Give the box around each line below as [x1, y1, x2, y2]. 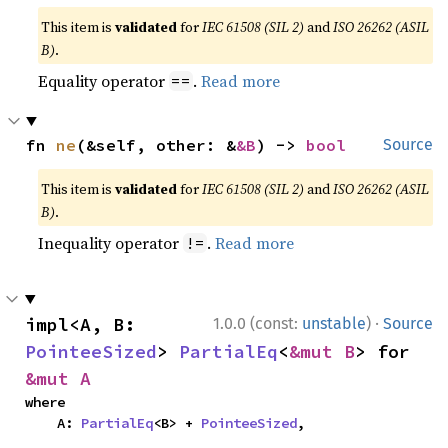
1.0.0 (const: [213, 313, 302, 333]
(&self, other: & [76, 134, 237, 155]
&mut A [25, 366, 91, 390]
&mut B [289, 339, 355, 363]
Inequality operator [38, 231, 184, 254]
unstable [302, 313, 366, 333]
